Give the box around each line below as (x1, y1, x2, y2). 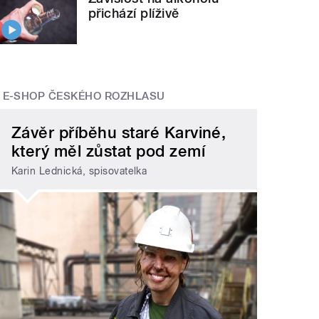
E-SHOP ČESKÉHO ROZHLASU (2, 90, 165, 103)
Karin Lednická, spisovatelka (11, 165, 147, 177)
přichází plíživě (88, 6, 179, 21)
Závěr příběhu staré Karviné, (11, 122, 226, 142)
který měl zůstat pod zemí (11, 141, 206, 160)
